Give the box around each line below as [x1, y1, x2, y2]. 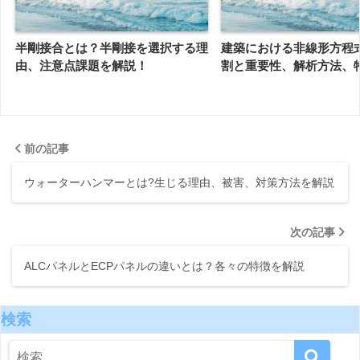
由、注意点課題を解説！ [15, 58, 148, 72]
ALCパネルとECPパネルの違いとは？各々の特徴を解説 [24, 259, 305, 272]
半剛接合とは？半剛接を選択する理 [15, 40, 208, 55]
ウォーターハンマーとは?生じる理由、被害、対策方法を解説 [24, 175, 334, 189]
